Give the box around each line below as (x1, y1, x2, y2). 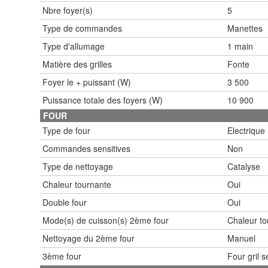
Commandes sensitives (42, 142, 130, 154)
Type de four (42, 124, 90, 136)
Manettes (227, 22, 263, 34)
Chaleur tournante (42, 178, 111, 190)
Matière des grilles (42, 57, 112, 70)
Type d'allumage (42, 39, 105, 52)
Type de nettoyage (42, 160, 113, 172)
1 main (227, 39, 253, 52)
